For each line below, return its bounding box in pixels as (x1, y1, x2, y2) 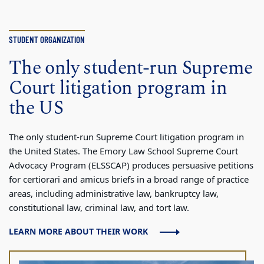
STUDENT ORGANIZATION (9, 34, 85, 45)
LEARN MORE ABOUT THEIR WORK (9, 225, 148, 238)
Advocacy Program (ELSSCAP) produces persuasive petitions (9, 159, 253, 172)
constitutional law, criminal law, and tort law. (9, 201, 189, 214)
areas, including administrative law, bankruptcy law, (9, 187, 219, 200)
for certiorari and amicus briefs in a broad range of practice (9, 173, 249, 186)
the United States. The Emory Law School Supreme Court (9, 144, 238, 158)
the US (9, 93, 64, 123)
